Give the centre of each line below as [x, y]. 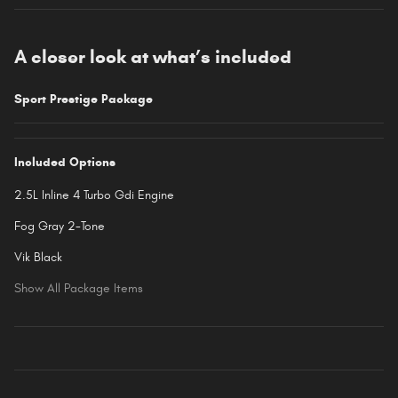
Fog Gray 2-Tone [60, 227]
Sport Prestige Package [84, 99]
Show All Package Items [79, 289]
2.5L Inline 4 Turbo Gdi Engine [94, 195]
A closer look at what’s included [153, 57]
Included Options [65, 163]
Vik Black [38, 258]
